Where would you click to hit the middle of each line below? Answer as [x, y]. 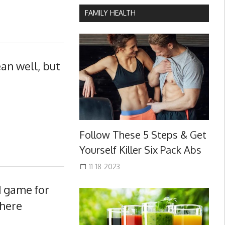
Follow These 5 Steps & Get [143, 135]
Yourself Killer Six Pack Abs [140, 150]
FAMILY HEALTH [110, 13]
